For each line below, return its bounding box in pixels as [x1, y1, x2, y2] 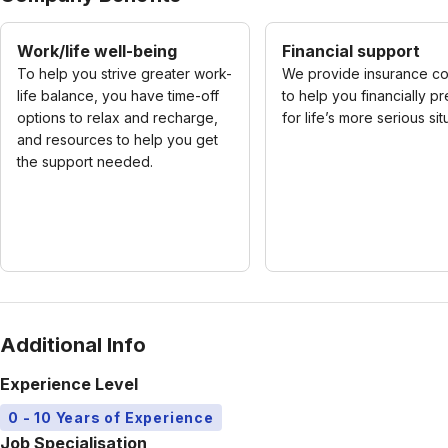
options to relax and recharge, [17, 108, 218, 126]
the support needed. [17, 152, 153, 170]
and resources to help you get [17, 130, 218, 148]
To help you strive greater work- [17, 64, 232, 82]
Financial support [282, 40, 420, 61]
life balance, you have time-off [17, 86, 219, 104]
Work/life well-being [17, 40, 177, 61]
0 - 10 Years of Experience [8, 408, 214, 426]
